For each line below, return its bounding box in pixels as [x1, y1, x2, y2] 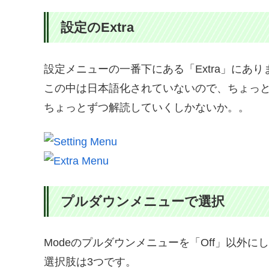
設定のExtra [61, 20, 134, 35]
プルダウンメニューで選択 [61, 193, 225, 209]
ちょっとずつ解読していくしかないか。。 [44, 101, 249, 114]
